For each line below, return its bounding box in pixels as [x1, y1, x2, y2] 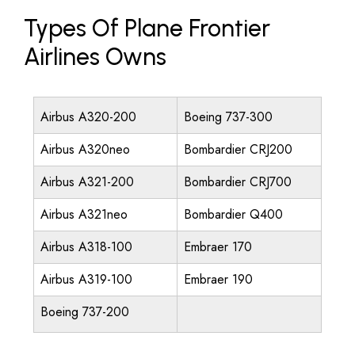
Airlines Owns [24, 42, 166, 71]
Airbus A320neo [40, 140, 130, 158]
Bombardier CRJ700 [184, 173, 292, 191]
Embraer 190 [184, 270, 253, 288]
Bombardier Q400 [184, 205, 283, 223]
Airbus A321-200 [40, 173, 134, 191]
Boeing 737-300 [184, 108, 273, 126]
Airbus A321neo [40, 205, 128, 223]
